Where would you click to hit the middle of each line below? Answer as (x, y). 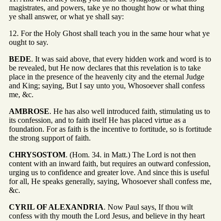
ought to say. (29, 42)
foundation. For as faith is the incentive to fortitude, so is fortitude (110, 129)
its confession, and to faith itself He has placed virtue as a (97, 120)
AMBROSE (29, 111)
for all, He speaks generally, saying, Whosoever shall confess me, (110, 182)
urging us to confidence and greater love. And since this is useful (109, 173)
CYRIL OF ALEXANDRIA (56, 207)
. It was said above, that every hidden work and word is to (121, 59)
